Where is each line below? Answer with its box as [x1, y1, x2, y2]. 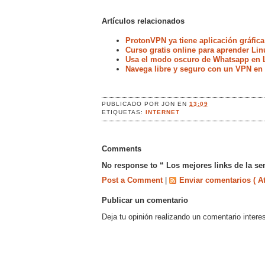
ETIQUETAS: [102, 108, 146, 115]
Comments [102, 144, 141, 153]
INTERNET [146, 108, 180, 115]
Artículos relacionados [102, 16, 185, 25]
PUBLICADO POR [102, 100, 162, 107]
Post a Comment [102, 175, 165, 185]
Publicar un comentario [102, 196, 188, 205]
